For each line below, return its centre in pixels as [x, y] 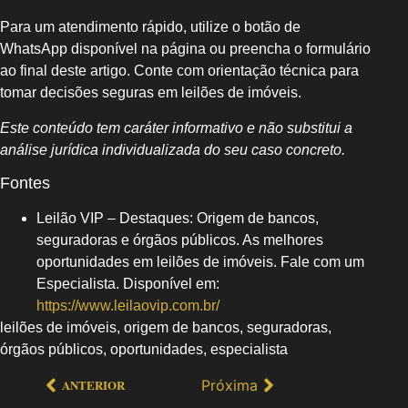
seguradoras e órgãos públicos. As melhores [180, 240]
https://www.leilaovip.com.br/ [128, 306]
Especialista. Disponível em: [128, 284]
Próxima [229, 385]
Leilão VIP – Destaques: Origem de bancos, [178, 219]
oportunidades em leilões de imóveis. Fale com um [200, 262]
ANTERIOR [94, 385]
